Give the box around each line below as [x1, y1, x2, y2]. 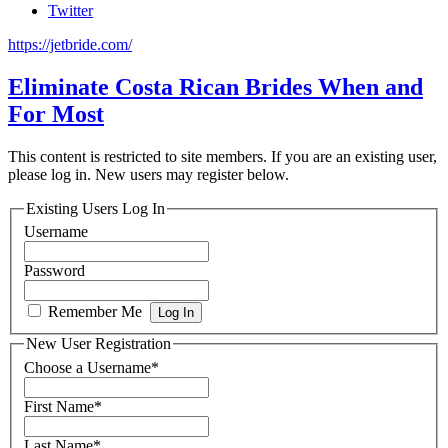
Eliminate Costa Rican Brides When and [8, 73, 423, 100]
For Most [8, 100, 104, 127]
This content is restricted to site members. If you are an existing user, [8, 147, 437, 165]
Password [24, 262, 85, 280]
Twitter [48, 2, 93, 19]
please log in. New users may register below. [8, 165, 289, 183]
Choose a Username [24, 359, 151, 376]
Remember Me [44, 303, 150, 321]
